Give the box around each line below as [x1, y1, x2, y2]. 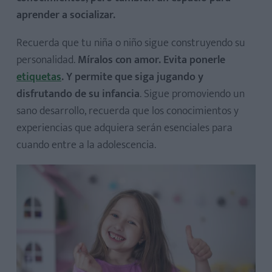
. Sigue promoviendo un [140, 85, 245, 103]
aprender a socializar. [16, 6, 115, 24]
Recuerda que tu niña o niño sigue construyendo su [16, 34, 245, 52]
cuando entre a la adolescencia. [16, 136, 156, 154]
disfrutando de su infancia [16, 85, 140, 103]
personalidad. [16, 51, 78, 69]
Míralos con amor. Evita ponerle [78, 51, 225, 69]
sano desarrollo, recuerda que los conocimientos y [16, 102, 239, 120]
